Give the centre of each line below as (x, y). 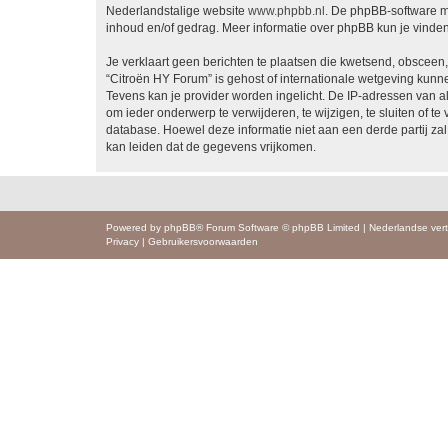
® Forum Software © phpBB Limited (278, 227)
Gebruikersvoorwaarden (203, 241)
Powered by (135, 227)
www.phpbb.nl (286, 10)
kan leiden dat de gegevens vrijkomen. (211, 146)
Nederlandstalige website (177, 10)
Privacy (122, 241)
